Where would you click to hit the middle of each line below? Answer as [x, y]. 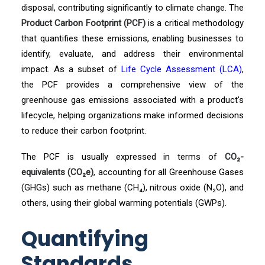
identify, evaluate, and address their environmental [132, 54]
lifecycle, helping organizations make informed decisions [132, 115]
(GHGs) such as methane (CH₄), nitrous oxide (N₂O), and [132, 188]
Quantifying [85, 239]
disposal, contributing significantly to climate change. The [132, 8]
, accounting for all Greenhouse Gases [169, 172]
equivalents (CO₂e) [58, 172]
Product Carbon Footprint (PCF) [83, 23]
